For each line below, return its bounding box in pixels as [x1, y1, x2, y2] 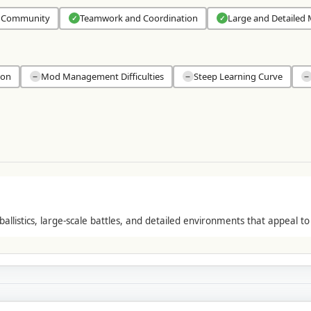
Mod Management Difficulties [40, 70, 164, 83]
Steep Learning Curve [193, 70, 283, 83]
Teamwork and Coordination [79, 12, 198, 25]
